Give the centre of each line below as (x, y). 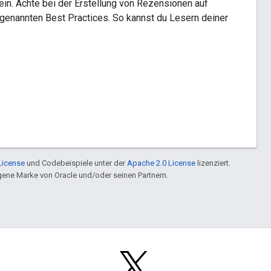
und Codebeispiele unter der (76, 163)
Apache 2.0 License (161, 163)
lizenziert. (213, 163)
